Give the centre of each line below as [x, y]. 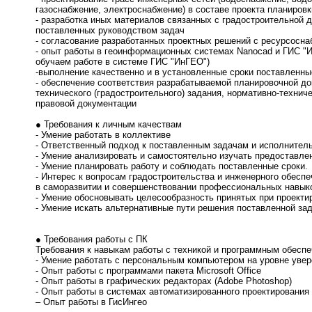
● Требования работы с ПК [92, 240]
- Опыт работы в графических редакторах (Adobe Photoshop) [164, 281]
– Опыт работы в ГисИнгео [91, 302]
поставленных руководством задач [110, 31]
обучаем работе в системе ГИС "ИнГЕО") [123, 62]
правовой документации [86, 104]
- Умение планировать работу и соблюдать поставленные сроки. [172, 166]
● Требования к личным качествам [109, 125]
